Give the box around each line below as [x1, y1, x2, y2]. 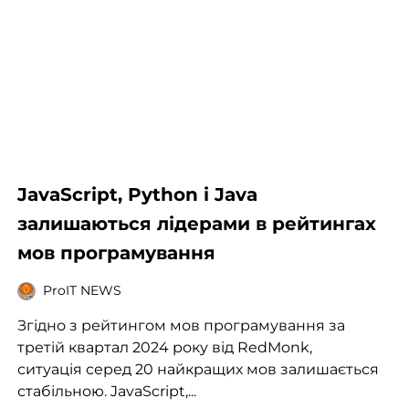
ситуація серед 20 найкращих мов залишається [16, 360, 379, 378]
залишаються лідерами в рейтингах [16, 212, 376, 235]
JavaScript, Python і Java [16, 183, 257, 205]
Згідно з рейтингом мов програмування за [16, 316, 345, 334]
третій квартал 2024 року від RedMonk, [16, 338, 312, 356]
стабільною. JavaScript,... [16, 382, 196, 400]
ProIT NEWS [42, 282, 121, 299]
